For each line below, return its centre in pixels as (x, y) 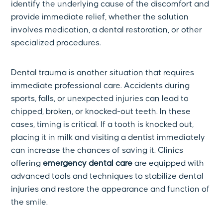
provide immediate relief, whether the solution (100, 17)
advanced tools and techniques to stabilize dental (108, 176)
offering (27, 164)
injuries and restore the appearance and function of (111, 189)
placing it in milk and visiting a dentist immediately (108, 138)
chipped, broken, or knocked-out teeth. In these (101, 112)
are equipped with (168, 164)
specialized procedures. (56, 43)
